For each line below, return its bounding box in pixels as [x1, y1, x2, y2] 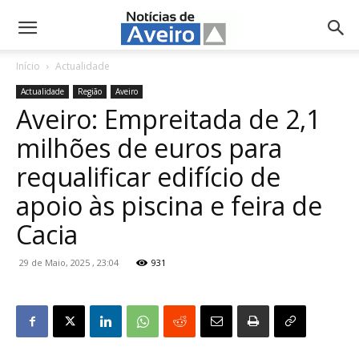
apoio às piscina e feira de [16, 188, 322, 223]
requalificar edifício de [16, 159, 280, 194]
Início [16, 59, 40, 73]
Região [78, 86, 102, 97]
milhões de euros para [16, 131, 282, 165]
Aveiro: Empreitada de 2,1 [16, 102, 321, 136]
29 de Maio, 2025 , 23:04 [19, 256, 119, 268]
